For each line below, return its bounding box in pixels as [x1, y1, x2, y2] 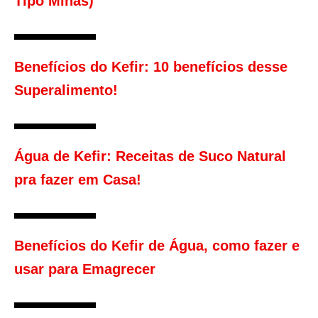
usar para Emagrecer [14, 261, 155, 278]
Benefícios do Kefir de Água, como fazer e [14, 238, 300, 254]
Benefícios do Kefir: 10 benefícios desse [14, 59, 287, 75]
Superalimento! [14, 82, 118, 99]
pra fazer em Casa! [14, 172, 141, 188]
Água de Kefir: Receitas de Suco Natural [14, 148, 286, 165]
